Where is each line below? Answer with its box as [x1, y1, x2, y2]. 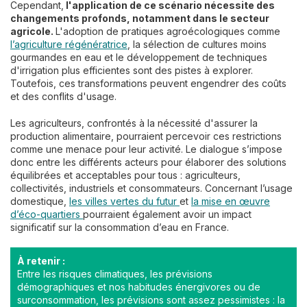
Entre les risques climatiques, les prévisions [17, 268, 212, 280]
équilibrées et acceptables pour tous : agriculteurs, [10, 169, 241, 182]
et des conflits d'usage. [10, 90, 119, 103]
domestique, [10, 195, 69, 208]
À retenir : [17, 255, 65, 267]
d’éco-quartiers [10, 208, 83, 221]
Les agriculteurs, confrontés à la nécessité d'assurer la [10, 117, 258, 130]
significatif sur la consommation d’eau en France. [10, 221, 229, 234]
